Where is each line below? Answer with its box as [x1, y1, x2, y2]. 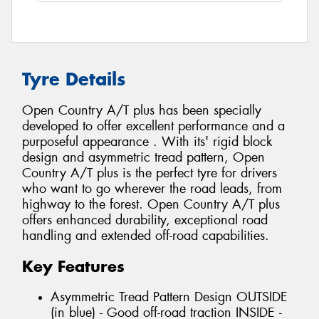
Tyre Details [22, 67, 125, 90]
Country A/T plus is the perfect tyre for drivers [22, 164, 277, 182]
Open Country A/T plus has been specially [22, 102, 261, 120]
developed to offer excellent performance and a [22, 117, 285, 135]
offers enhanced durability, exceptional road [22, 211, 268, 229]
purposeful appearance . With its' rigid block [22, 133, 272, 151]
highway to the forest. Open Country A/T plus [22, 196, 280, 214]
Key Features [22, 256, 125, 277]
